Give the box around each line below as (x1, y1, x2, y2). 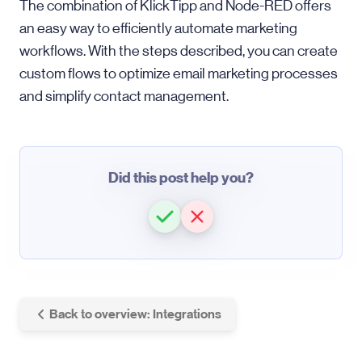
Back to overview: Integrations (49, 305, 221, 322)
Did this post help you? (108, 169, 254, 187)
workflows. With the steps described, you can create (19, 43, 338, 59)
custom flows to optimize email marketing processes (19, 65, 338, 82)
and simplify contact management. (19, 88, 229, 104)
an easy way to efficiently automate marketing (19, 20, 297, 36)
